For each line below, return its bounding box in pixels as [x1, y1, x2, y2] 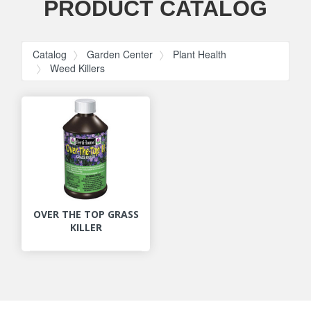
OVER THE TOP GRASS [33, 207, 139, 221]
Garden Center [87, 47, 153, 61]
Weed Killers [50, 60, 106, 75]
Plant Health [173, 47, 227, 61]
